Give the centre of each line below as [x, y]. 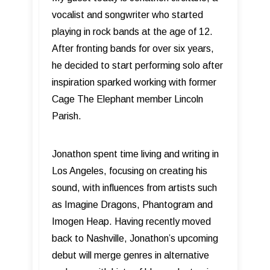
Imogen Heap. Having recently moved [131, 221]
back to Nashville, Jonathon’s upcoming [135, 238]
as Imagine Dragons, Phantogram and [132, 204]
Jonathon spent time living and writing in [135, 154]
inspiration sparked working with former [134, 82]
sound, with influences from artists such [134, 187]
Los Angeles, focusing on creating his [130, 171]
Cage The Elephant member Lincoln [127, 99]
